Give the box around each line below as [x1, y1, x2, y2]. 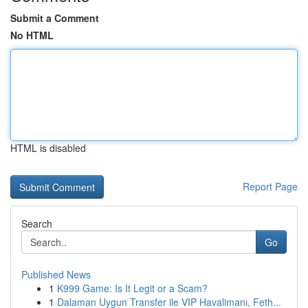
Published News [21, 267, 91, 281]
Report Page [243, 179, 298, 193]
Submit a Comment [10, 11, 99, 25]
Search [21, 217, 52, 230]
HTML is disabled [10, 141, 86, 155]
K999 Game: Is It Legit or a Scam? [57, 281, 208, 295]
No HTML [10, 28, 54, 42]
